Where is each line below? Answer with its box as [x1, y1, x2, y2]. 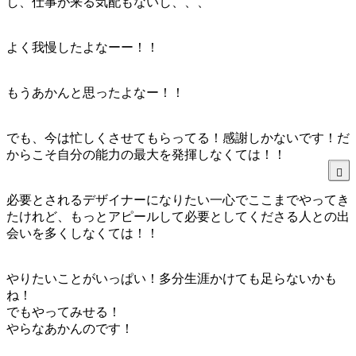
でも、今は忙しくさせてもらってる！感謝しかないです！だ [6, 130, 350, 145]
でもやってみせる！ [6, 304, 121, 319]
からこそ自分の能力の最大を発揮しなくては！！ [6, 147, 286, 161]
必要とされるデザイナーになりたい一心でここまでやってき [6, 192, 350, 207]
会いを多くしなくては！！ [6, 226, 159, 240]
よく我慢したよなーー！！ [6, 40, 159, 54]
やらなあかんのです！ [6, 321, 133, 335]
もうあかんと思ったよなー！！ [6, 85, 184, 99]
